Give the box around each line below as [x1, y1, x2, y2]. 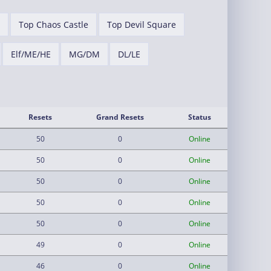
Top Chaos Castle [18, 19, 88, 30]
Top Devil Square [106, 19, 176, 30]
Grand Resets [96, 112, 144, 122]
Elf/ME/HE [10, 48, 51, 60]
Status [188, 112, 211, 122]
